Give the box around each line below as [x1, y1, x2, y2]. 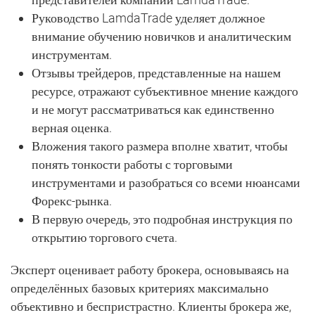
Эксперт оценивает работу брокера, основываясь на [11, 262, 289, 277]
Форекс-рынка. [32, 193, 112, 208]
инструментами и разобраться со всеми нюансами [32, 174, 300, 190]
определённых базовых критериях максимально [11, 280, 269, 295]
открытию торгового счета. [32, 229, 177, 245]
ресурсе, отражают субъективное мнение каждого [32, 83, 298, 98]
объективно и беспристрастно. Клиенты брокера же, [11, 298, 291, 314]
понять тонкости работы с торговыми [32, 156, 233, 172]
